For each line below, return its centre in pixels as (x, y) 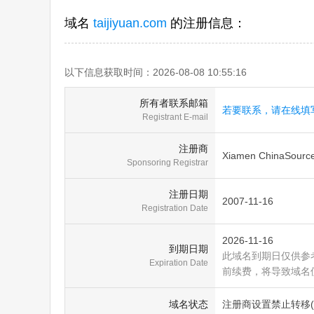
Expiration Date (179, 263)
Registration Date (175, 208)
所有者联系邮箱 (174, 103)
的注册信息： (208, 23)
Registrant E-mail (175, 117)
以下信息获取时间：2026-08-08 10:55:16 (156, 72)
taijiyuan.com (130, 23)
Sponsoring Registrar (168, 163)
